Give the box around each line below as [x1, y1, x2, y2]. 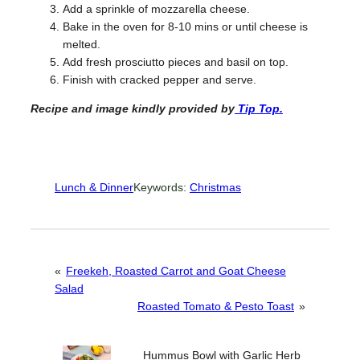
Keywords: [133, 181, 190, 194]
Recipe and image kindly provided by [31, 102, 235, 116]
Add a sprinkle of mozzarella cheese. [63, 2, 250, 16]
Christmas [190, 181, 241, 194]
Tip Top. [235, 102, 283, 116]
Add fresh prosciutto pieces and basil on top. [63, 55, 288, 69]
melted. [63, 38, 100, 51]
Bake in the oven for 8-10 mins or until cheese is [63, 20, 308, 34]
